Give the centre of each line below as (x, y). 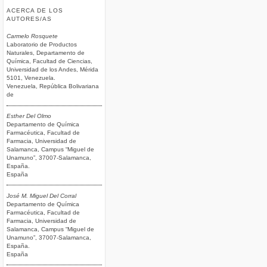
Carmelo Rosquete (32, 36)
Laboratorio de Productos (42, 45)
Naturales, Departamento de (46, 53)
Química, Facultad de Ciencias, (49, 61)
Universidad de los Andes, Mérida (52, 70)
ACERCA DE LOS (35, 10)
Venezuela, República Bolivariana (53, 86)
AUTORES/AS (30, 18)
